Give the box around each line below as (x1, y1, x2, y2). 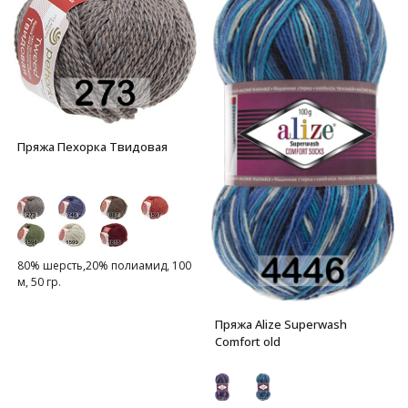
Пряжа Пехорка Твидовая (17, 138, 168, 155)
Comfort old (214, 333, 280, 351)
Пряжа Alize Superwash (214, 316, 347, 333)
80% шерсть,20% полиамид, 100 (17, 257, 191, 273)
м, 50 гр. (17, 273, 61, 290)
